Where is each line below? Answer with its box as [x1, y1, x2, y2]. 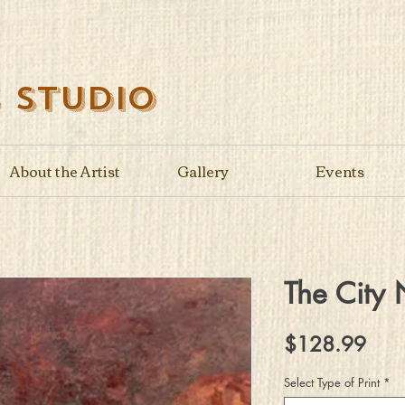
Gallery [176, 157, 229, 184]
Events [316, 157, 364, 184]
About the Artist [10, 157, 120, 184]
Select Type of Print [284, 374, 380, 391]
